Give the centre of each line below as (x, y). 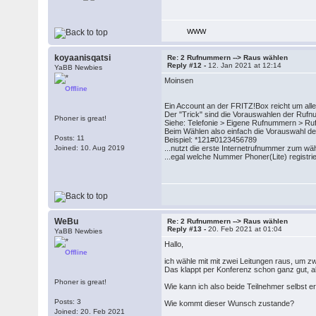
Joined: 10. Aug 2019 (90, 148)
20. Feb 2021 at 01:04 (245, 229)
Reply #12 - (188, 65)
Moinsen (179, 80)
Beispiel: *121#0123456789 (211, 140)
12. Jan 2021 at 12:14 (245, 65)
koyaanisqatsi (83, 58)
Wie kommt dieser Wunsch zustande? (230, 303)
